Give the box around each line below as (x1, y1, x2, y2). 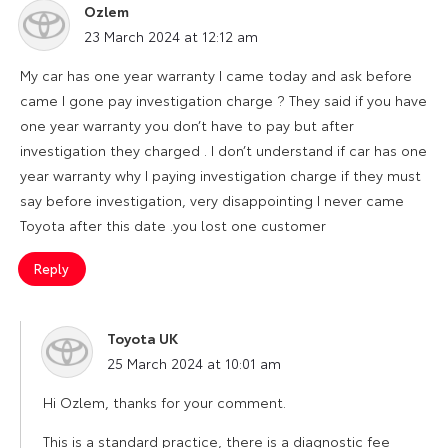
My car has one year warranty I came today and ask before (20, 64, 412, 85)
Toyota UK (107, 327, 178, 348)
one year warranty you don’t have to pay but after (20, 114, 354, 135)
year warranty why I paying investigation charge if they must (20, 164, 421, 185)
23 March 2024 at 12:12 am (84, 25, 258, 46)
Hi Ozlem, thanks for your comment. (43, 391, 286, 412)
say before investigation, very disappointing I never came (20, 189, 404, 210)
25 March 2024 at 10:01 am (107, 352, 281, 373)
